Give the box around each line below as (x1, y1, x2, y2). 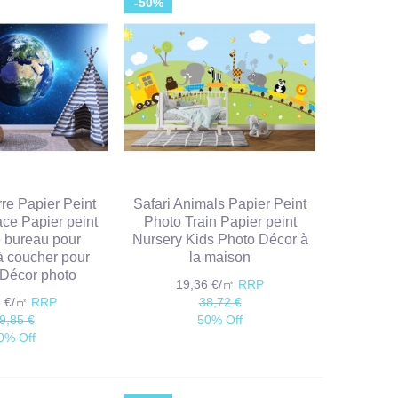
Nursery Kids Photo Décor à (131, 232, 308, 248)
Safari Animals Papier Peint (133, 196, 307, 212)
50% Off (197, 313, 243, 328)
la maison (189, 250, 251, 266)
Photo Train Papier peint (143, 214, 297, 230)
